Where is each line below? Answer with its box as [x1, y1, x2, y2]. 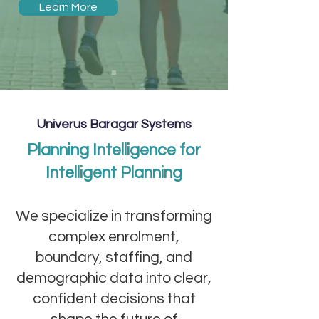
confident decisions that [32, 291, 196, 306]
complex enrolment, [48, 229, 179, 244]
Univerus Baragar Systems [36, 117, 192, 131]
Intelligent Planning [46, 164, 182, 182]
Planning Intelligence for [27, 142, 201, 159]
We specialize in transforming [16, 209, 212, 224]
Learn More [39, 1, 98, 13]
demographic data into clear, [16, 271, 211, 286]
